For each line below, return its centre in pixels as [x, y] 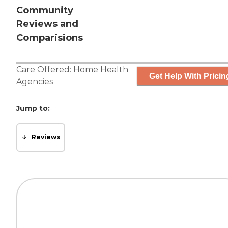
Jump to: [33, 109]
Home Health [101, 70]
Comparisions [50, 38]
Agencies [35, 82]
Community [45, 10]
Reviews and [47, 24]
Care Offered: [45, 70]
